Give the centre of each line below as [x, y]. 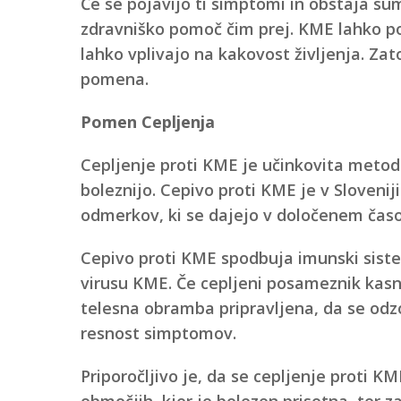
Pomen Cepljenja [147, 121]
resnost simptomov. [158, 333]
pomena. [114, 78]
